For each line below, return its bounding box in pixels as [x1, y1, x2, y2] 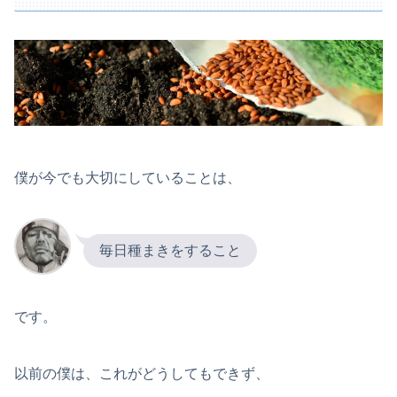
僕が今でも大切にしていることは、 [14, 170, 241, 186]
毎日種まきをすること [99, 242, 241, 258]
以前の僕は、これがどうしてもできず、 [14, 365, 269, 381]
